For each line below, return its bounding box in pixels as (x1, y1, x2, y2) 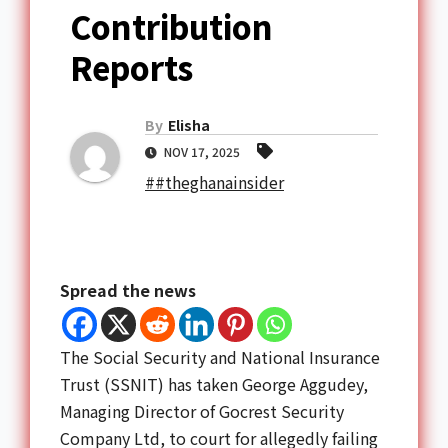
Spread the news (60, 278, 196, 303)
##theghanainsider (145, 170, 284, 195)
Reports (70, 44, 193, 91)
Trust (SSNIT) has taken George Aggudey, (60, 372, 368, 397)
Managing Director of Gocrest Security (60, 399, 344, 424)
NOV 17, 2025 (161, 143, 243, 161)
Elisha (168, 115, 210, 136)
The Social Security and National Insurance (60, 345, 380, 370)
